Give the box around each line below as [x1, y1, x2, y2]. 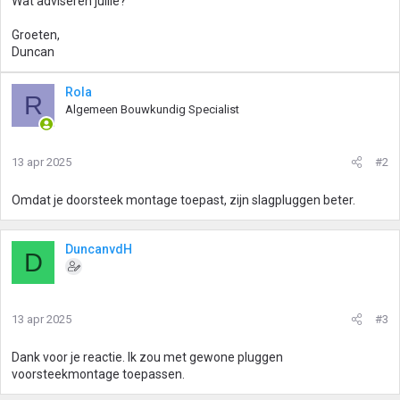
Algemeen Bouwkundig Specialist [65, 103, 239, 116]
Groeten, [12, 28, 60, 42]
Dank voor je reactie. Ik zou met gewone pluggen [12, 350, 283, 364]
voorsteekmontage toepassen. [12, 367, 185, 381]
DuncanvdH [65, 242, 132, 256]
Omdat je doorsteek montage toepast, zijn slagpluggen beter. [12, 193, 355, 207]
